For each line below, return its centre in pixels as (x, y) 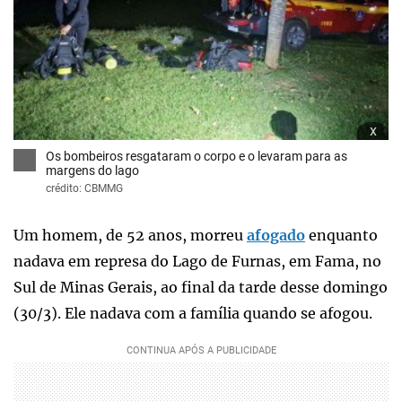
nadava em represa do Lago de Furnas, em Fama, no (197, 261)
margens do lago (92, 170)
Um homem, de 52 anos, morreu (130, 235)
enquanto (341, 235)
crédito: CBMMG (84, 188)
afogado (276, 235)
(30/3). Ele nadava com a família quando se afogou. (193, 313)
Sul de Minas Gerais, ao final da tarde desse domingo (201, 287)
